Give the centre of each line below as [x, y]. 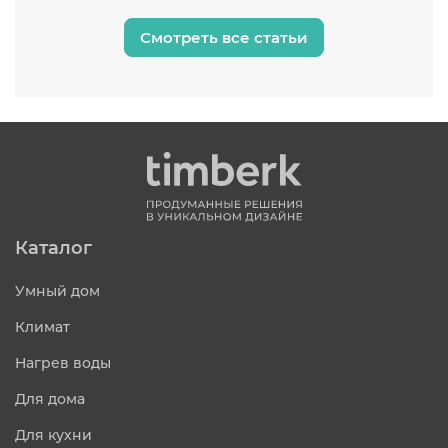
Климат [42, 327]
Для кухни [53, 435]
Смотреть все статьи [224, 37]
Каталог [53, 248]
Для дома [50, 399]
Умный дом [57, 291]
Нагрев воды [63, 363]
